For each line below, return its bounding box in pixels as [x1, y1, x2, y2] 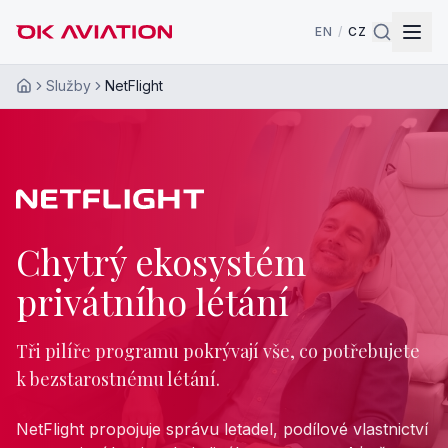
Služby [46, 77, 91, 94]
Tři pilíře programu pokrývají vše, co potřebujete [16, 339, 420, 363]
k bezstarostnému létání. [16, 367, 220, 391]
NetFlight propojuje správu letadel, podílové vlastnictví [16, 419, 428, 439]
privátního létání [16, 277, 289, 325]
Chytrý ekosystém [16, 237, 306, 285]
